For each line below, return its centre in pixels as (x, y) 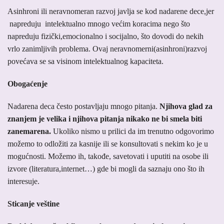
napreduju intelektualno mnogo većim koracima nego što (99, 24)
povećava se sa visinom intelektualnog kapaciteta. (85, 61)
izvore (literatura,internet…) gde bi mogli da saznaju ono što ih (106, 169)
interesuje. (23, 181)
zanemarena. (30, 131)
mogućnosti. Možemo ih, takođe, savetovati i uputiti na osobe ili (108, 156)
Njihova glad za (186, 106)
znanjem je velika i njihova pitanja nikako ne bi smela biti (105, 119)
